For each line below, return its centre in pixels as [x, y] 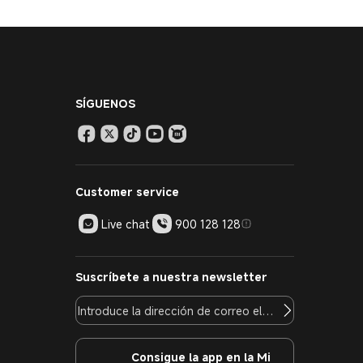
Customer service [127, 192]
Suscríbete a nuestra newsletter [171, 277]
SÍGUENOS [105, 103]
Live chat [125, 224]
